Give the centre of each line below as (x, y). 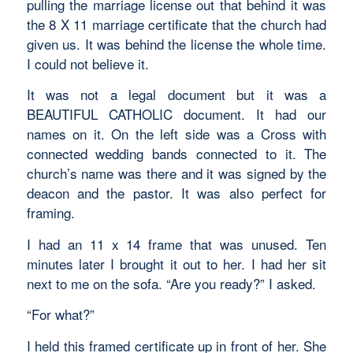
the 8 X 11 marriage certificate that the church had (176, 24)
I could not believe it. (87, 63)
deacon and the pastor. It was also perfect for (176, 193)
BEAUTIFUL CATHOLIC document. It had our (176, 114)
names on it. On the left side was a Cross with (176, 134)
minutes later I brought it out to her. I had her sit (176, 263)
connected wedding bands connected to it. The (176, 154)
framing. (50, 213)
